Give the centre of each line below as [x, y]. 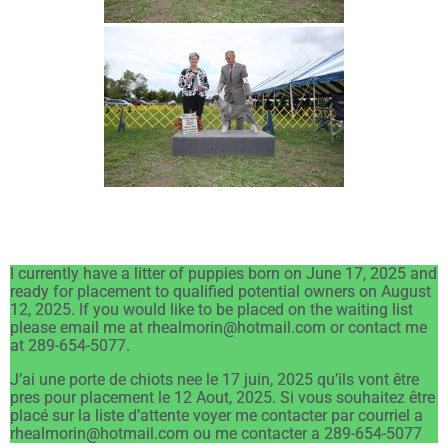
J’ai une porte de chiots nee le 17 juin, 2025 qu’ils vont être [214, 380]
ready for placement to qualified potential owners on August [220, 292]
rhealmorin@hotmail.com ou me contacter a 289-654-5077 [216, 434]
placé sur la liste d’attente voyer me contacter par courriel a [216, 416]
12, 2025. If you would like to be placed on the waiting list [211, 310]
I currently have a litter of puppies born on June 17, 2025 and [223, 274]
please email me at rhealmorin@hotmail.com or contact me [218, 328]
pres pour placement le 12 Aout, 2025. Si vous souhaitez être [222, 398]
